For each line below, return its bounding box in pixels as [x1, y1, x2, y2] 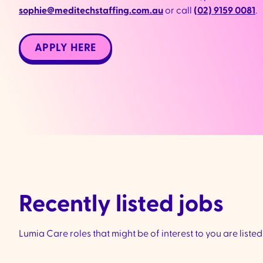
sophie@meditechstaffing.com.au [19, 6, 163, 15]
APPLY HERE [35, 42, 96, 53]
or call [163, 6, 194, 15]
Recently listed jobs [19, 193, 224, 216]
